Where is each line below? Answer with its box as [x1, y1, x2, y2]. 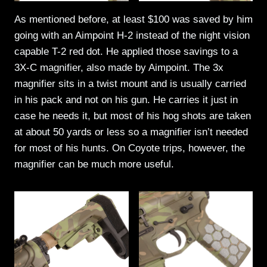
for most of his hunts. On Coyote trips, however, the [14, 142, 245, 154]
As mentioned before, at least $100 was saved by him [14, 13, 253, 25]
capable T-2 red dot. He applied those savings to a [14, 45, 238, 57]
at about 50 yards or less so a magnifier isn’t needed [14, 126, 248, 138]
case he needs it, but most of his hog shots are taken [14, 110, 251, 122]
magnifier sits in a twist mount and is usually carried [14, 77, 246, 89]
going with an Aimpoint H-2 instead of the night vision [14, 29, 250, 41]
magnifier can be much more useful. [14, 158, 177, 170]
